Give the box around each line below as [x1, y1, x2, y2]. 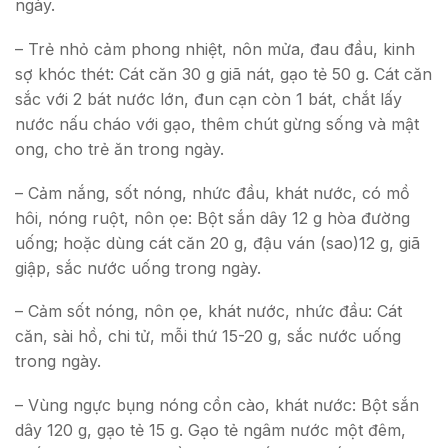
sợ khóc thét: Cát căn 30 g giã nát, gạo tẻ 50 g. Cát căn [15, 63, 432, 84]
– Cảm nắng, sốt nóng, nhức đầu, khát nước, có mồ [15, 182, 410, 203]
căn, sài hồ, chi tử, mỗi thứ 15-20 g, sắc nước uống [15, 326, 401, 347]
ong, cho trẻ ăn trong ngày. [15, 138, 224, 159]
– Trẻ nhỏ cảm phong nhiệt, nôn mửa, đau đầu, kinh [15, 38, 415, 59]
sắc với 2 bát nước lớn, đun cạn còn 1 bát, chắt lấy [15, 88, 402, 109]
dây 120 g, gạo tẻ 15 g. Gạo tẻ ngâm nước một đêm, [15, 419, 406, 440]
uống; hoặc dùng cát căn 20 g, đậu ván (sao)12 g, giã [15, 232, 420, 253]
